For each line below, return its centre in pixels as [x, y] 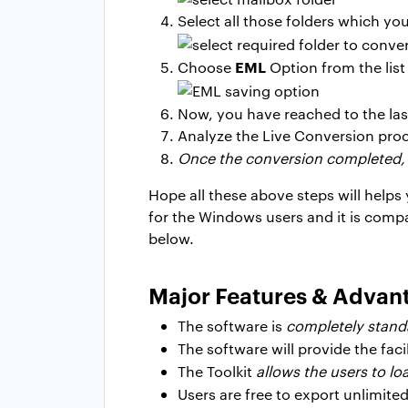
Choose [206, 67]
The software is [232, 325]
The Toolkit [217, 371]
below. [171, 238]
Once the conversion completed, [291, 158]
